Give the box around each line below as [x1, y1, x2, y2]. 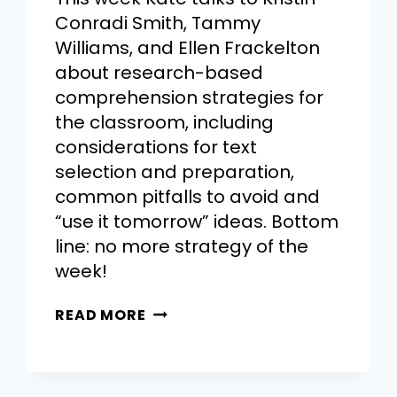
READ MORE [55, 305, 146, 326]
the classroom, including [55, 110, 275, 136]
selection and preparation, [55, 160, 295, 185]
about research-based [55, 60, 264, 86]
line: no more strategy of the [55, 234, 309, 260]
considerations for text [55, 135, 258, 160]
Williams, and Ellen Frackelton [55, 35, 321, 61]
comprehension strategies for [55, 85, 324, 111]
